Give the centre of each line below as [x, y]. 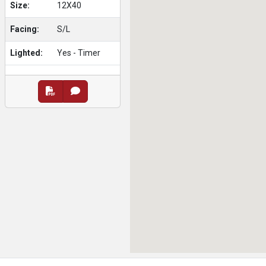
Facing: [25, 29]
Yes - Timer [79, 53]
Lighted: [26, 53]
